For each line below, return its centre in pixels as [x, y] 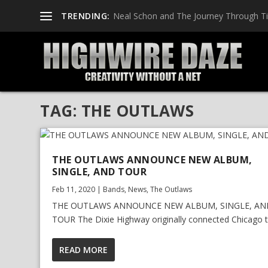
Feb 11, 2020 [74, 190]
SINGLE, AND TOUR [100, 172]
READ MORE [84, 250]
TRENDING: [86, 16]
